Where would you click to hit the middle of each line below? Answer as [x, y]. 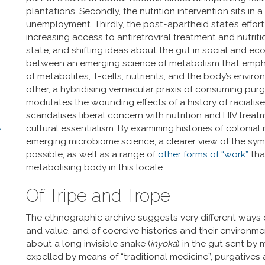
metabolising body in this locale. [95, 167]
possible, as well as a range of [92, 154]
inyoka [164, 244]
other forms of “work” [203, 154]
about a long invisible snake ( [88, 244]
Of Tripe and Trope [98, 195]
